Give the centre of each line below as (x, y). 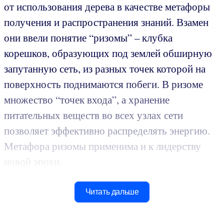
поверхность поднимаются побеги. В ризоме (103, 84)
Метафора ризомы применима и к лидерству (102, 146)
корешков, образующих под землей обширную (108, 53)
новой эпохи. (33, 161)
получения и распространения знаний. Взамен (106, 22)
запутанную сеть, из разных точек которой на (105, 68)
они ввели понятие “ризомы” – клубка (88, 37)
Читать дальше (112, 191)
